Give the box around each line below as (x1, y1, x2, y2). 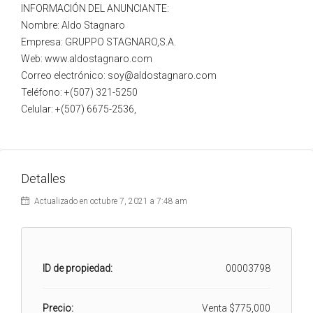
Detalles (21, 171, 66, 186)
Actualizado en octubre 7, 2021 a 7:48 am (32, 196, 187, 206)
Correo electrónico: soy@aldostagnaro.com (21, 70, 217, 81)
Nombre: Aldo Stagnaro (21, 20, 125, 31)
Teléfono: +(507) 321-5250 (21, 87, 138, 98)
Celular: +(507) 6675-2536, (21, 103, 136, 115)
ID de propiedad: (43, 263, 112, 274)
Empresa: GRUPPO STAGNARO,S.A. (21, 36, 176, 48)
